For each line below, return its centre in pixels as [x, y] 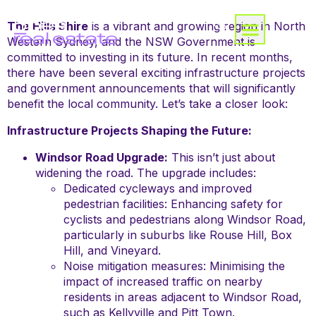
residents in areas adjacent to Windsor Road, [183, 297]
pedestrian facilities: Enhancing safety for [173, 204]
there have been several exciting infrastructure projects [156, 73]
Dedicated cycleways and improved [158, 188]
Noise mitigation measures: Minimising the [174, 266]
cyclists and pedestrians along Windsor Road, [185, 219]
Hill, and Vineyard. [112, 250]
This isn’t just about [221, 157]
